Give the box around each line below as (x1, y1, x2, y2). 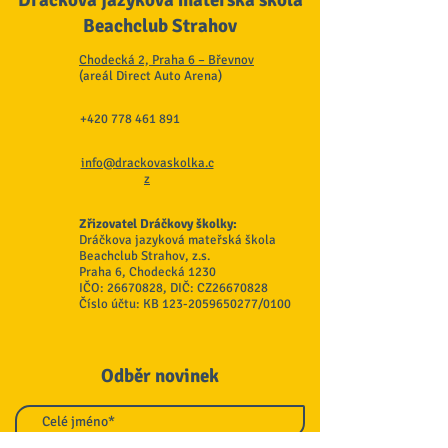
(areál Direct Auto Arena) (79, 68, 222, 85)
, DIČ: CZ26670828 (163, 280, 268, 297)
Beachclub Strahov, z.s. (79, 248, 210, 265)
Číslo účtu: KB (79, 296, 162, 313)
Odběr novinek (101, 364, 219, 389)
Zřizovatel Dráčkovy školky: (79, 216, 237, 233)
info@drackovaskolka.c (80, 155, 214, 172)
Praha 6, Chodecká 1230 (79, 264, 216, 281)
